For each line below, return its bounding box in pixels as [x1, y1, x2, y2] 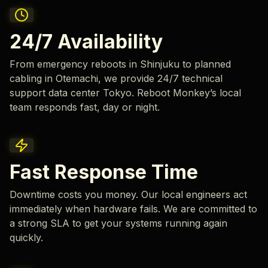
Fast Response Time [10, 160, 198, 184]
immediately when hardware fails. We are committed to [10, 203, 257, 215]
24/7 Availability [10, 30, 163, 54]
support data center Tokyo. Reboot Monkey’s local [10, 87, 241, 99]
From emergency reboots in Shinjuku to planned [10, 58, 231, 71]
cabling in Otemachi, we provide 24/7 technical [10, 72, 223, 85]
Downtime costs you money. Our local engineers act [10, 188, 247, 201]
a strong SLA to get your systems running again [10, 217, 227, 230]
